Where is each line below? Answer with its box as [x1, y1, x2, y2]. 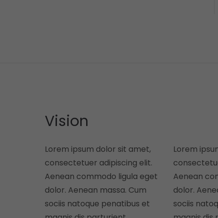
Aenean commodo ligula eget [45, 171, 158, 182]
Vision [45, 111, 89, 131]
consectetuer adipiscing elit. [45, 157, 152, 168]
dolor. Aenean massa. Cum [45, 184, 146, 196]
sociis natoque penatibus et [45, 198, 150, 209]
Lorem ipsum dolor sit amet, [45, 144, 151, 155]
